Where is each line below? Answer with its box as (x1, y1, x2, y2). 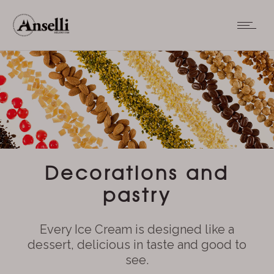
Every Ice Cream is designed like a (40, 222, 234, 237)
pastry (103, 180, 171, 207)
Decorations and (45, 158, 229, 185)
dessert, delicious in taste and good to (28, 237, 246, 252)
